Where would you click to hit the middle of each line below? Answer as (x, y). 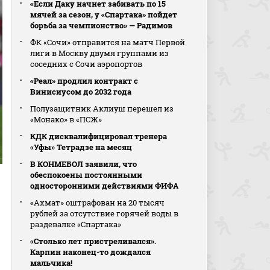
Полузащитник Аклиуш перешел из (102, 108)
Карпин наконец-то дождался (91, 252)
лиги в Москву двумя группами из (100, 53)
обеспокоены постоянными (86, 175)
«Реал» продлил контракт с (84, 81)
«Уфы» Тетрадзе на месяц (81, 147)
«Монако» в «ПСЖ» (66, 119)
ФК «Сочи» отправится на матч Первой (108, 42)
